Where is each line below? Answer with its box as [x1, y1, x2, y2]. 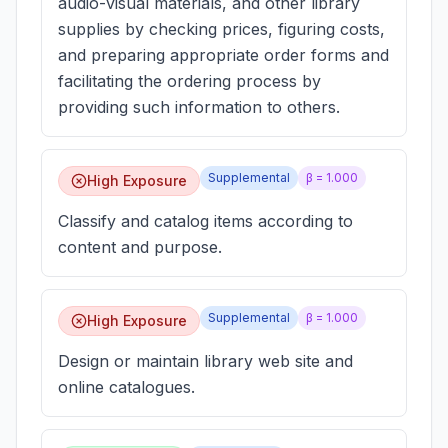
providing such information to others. [58, 97, 340, 117]
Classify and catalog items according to [58, 211, 353, 231]
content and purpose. [58, 237, 222, 257]
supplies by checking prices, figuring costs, [58, 19, 385, 39]
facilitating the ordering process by [58, 71, 321, 91]
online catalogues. [58, 377, 195, 397]
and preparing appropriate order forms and [58, 45, 389, 65]
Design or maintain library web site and [58, 351, 353, 371]
